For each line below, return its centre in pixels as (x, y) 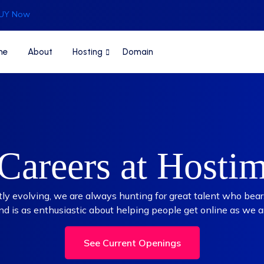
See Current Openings (132, 243)
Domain (138, 52)
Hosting (87, 52)
